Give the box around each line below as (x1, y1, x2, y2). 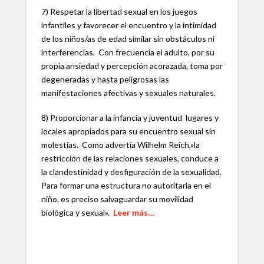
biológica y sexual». (41, 207, 113, 217)
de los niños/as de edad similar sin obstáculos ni (41, 34, 214, 44)
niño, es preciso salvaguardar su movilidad (41, 193, 193, 204)
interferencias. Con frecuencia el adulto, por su (41, 47, 214, 58)
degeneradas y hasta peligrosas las (41, 74, 169, 85)
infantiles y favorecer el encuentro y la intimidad (41, 20, 216, 31)
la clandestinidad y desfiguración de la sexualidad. (41, 166, 222, 177)
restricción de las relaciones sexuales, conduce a (41, 153, 219, 163)
